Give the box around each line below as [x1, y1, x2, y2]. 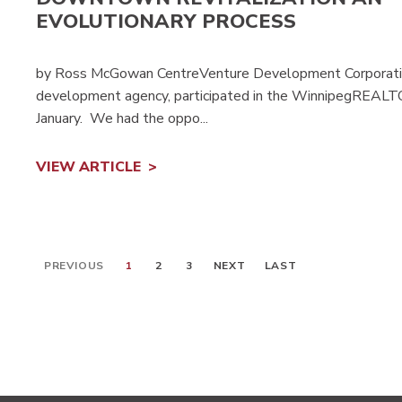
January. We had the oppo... [36, 108, 208, 128]
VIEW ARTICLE [36, 156, 141, 177]
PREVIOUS [44, 258, 104, 273]
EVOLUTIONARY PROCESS [36, 8, 296, 36]
